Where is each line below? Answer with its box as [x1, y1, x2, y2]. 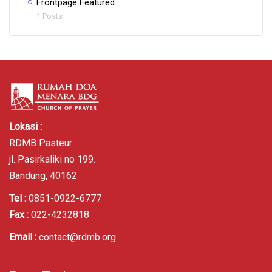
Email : [9, 231, 36, 243]
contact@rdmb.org [39, 231, 116, 243]
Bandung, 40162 [9, 170, 77, 182]
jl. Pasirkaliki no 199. [9, 154, 95, 165]
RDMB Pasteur [9, 137, 72, 149]
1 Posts [36, 12, 63, 21]
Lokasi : [9, 121, 42, 132]
